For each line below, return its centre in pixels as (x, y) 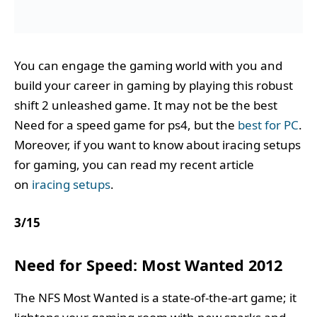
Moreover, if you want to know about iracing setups (157, 144)
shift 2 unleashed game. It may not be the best (146, 105)
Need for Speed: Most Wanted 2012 (148, 265)
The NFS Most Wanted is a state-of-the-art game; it (155, 297)
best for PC (268, 125)
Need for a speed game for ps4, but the (126, 125)
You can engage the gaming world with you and (148, 65)
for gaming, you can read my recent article (134, 164)
